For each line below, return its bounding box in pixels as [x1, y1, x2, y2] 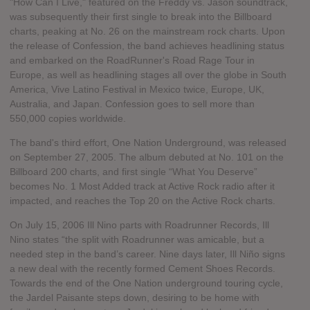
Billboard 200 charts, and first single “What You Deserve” [10, 166, 257, 178]
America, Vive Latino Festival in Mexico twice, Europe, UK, [10, 84, 264, 95]
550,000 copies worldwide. [10, 113, 126, 125]
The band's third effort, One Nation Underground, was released [10, 137, 286, 149]
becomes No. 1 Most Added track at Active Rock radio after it [10, 181, 275, 192]
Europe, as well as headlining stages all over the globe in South [10, 69, 286, 81]
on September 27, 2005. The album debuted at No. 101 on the [10, 152, 284, 163]
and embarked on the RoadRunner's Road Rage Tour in [10, 55, 255, 66]
